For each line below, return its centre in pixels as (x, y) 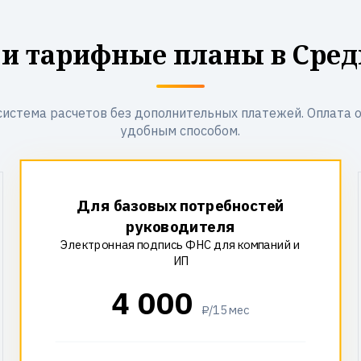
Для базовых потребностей (180, 205)
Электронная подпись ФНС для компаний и (180, 245)
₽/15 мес (225, 310)
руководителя (180, 227)
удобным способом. (180, 131)
